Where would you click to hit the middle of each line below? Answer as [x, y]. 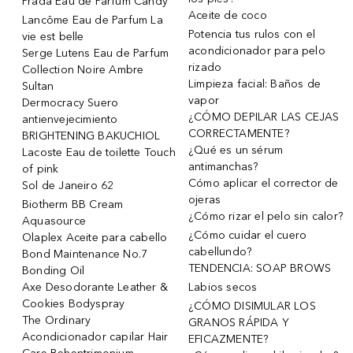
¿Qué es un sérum [236, 150]
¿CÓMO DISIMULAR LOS [252, 306]
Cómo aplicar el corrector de [264, 183]
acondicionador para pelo [257, 50]
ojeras [205, 199]
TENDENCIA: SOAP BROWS [260, 268]
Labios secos [223, 287]
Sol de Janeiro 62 [68, 185]
